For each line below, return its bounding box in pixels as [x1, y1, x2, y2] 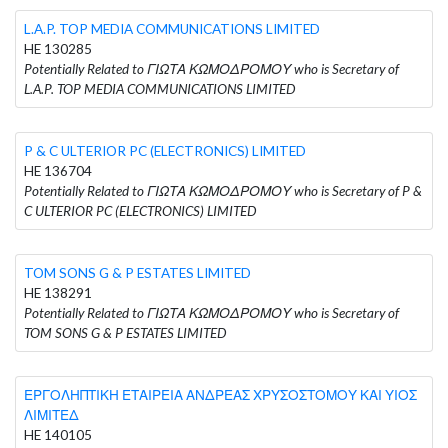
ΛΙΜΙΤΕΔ [24, 406, 79, 423]
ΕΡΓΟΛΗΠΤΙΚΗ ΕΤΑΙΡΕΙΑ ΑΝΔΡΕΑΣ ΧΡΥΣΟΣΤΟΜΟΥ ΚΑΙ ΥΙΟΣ [24, 386, 417, 403]
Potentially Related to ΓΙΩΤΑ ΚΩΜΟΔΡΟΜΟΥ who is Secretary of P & [24, 182, 422, 199]
